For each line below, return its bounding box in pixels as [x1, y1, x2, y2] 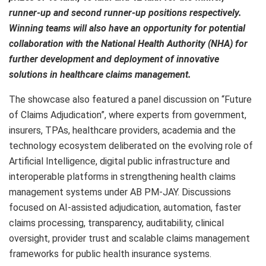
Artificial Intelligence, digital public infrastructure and [9, 156, 230, 167]
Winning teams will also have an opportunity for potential [9, 23, 245, 34]
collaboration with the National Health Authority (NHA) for [9, 38, 248, 50]
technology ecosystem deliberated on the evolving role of [9, 140, 253, 152]
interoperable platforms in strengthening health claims [9, 171, 236, 183]
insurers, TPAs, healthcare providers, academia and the [9, 125, 236, 137]
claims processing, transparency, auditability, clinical [9, 217, 224, 229]
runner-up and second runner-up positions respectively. [9, 7, 242, 19]
